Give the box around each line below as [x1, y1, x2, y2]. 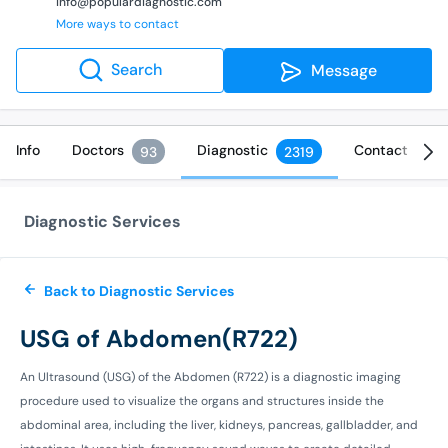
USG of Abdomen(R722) [20, 322, 298, 354]
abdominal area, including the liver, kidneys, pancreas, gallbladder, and [20, 416, 418, 433]
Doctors [72, 140, 124, 159]
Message [303, 60, 377, 81]
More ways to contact [56, 15, 179, 32]
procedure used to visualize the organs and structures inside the [20, 392, 384, 409]
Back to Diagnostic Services [44, 281, 234, 300]
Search [110, 59, 162, 81]
